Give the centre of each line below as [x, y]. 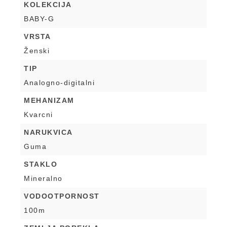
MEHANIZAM [49, 101]
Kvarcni [39, 115]
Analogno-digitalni [59, 83]
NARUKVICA [48, 133]
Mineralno [43, 179]
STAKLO [41, 164]
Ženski [37, 51]
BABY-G [39, 19]
